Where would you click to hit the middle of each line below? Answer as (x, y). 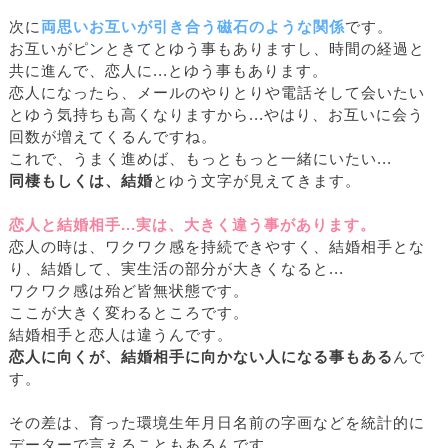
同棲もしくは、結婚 (81, 181)
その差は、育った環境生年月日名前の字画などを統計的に (217, 423)
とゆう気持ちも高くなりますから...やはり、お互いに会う (216, 115)
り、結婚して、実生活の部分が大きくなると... (176, 269)
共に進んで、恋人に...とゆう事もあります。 (168, 71)
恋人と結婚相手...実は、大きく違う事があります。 (192, 225)
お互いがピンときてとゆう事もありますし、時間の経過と (217, 49)
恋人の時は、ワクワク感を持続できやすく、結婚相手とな (217, 247)
